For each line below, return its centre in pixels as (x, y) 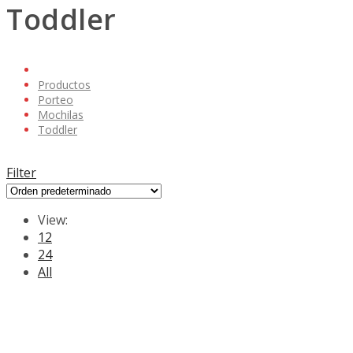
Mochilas (61, 115)
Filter (21, 173)
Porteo (56, 100)
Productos (64, 85)
